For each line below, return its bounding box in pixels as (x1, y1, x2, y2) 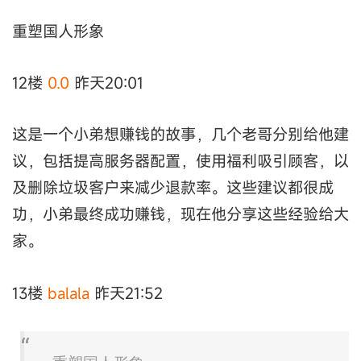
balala (48, 282, 89, 303)
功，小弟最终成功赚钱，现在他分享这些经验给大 (12, 204, 349, 225)
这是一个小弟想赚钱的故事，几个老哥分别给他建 (12, 124, 349, 145)
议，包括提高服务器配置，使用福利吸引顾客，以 (12, 151, 349, 172)
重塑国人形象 (12, 20, 104, 41)
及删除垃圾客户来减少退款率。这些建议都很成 (12, 177, 334, 198)
